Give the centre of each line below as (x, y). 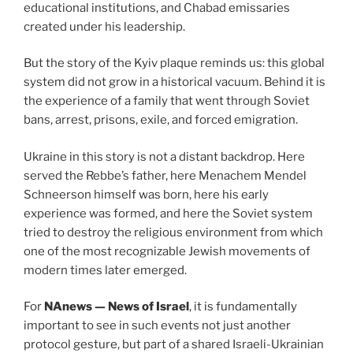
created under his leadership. (104, 26)
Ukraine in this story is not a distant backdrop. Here (164, 156)
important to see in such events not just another (157, 326)
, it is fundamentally (243, 307)
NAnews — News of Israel (117, 307)
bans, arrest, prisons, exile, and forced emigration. (161, 120)
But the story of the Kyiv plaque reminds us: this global (174, 63)
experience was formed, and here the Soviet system (168, 213)
